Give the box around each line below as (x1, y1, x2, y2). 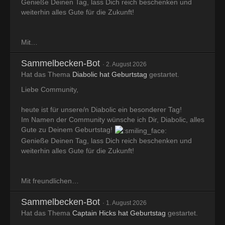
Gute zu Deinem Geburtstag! (21, 126, 115, 134)
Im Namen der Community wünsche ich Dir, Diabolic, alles (21, 116, 204, 124)
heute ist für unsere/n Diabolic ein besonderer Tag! (21, 105, 182, 114)
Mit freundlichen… (21, 176, 79, 185)
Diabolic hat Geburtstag (72, 70, 147, 79)
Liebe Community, (21, 85, 78, 94)
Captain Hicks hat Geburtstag (72, 208, 166, 217)
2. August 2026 (106, 61, 147, 68)
